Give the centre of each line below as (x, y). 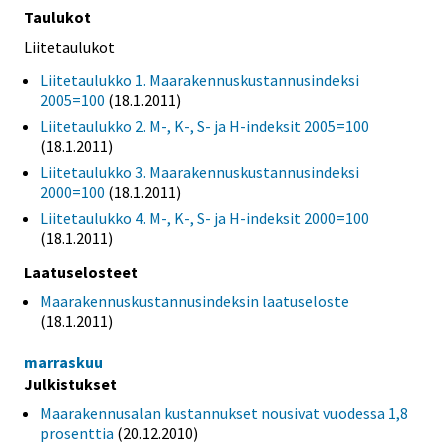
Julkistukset (70, 384)
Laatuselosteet (81, 272)
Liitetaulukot (69, 46)
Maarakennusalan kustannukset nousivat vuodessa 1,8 (224, 413)
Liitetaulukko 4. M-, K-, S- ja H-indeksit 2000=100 (204, 218)
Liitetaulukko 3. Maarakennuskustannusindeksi (199, 172)
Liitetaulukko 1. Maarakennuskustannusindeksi (199, 80)
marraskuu (63, 362)
